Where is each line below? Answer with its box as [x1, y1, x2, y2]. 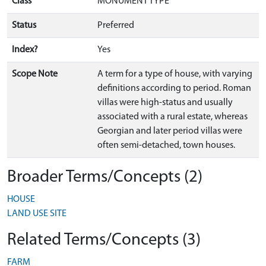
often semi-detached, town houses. [97, 141, 235, 150]
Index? [12, 45, 38, 55]
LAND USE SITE [7, 209, 66, 218]
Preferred [97, 21, 134, 30]
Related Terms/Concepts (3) [7, 232, 201, 249]
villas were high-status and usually [97, 98, 233, 107]
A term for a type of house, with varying [97, 69, 252, 79]
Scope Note [12, 69, 58, 79]
